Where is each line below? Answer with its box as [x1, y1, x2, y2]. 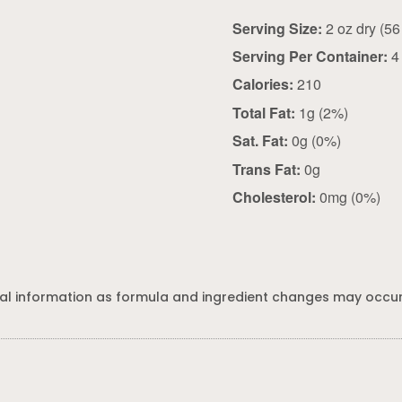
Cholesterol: [232, 186, 317, 207]
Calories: [232, 74, 294, 95]
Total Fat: [232, 101, 296, 123]
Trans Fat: [232, 158, 301, 179]
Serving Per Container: [232, 45, 389, 66]
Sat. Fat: [232, 130, 289, 152]
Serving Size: [232, 17, 323, 39]
